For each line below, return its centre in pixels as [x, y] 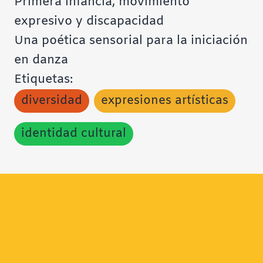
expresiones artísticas [165, 100]
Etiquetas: [43, 79]
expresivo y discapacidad [89, 21]
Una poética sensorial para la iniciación [131, 41]
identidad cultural [74, 133]
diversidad [52, 100]
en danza [41, 60]
